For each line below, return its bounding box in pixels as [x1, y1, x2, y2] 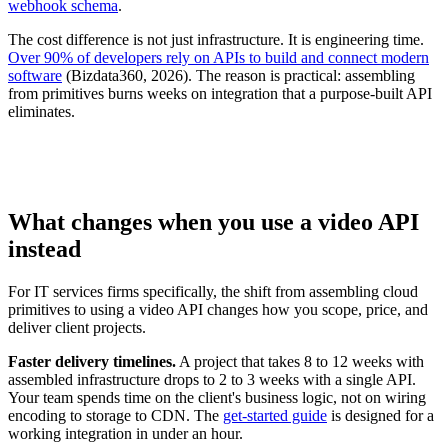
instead [8, 236, 81, 263]
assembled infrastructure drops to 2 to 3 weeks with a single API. [8, 371, 416, 388]
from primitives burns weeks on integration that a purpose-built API [8, 85, 432, 103]
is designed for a [327, 407, 434, 424]
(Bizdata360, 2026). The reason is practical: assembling [62, 67, 415, 85]
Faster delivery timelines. [8, 353, 176, 370]
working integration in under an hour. [8, 425, 243, 442]
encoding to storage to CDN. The [8, 407, 223, 424]
